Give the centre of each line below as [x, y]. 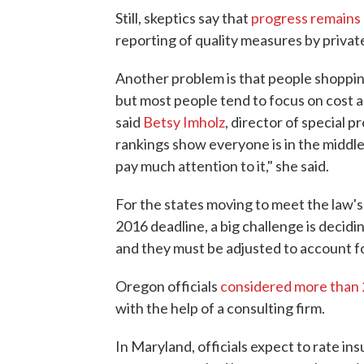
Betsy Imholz [184, 121]
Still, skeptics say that [183, 17]
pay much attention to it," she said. [222, 165]
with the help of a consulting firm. [220, 308]
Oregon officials [168, 286]
